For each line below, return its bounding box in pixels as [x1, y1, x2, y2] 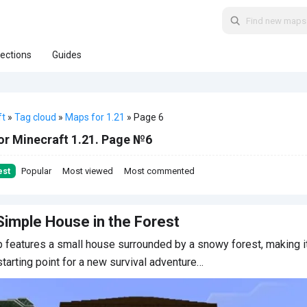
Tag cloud [14, 112, 56, 123]
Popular [21, 166, 51, 176]
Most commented [124, 166, 195, 176]
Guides [52, 49, 82, 60]
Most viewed [62, 166, 113, 176]
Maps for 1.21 [65, 112, 125, 123]
